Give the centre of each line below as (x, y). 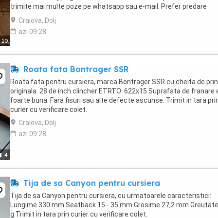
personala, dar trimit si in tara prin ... (65, 16)
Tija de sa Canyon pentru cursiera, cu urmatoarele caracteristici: (111, 196)
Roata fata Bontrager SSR (75, 69)
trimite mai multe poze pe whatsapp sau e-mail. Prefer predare (109, 6)
